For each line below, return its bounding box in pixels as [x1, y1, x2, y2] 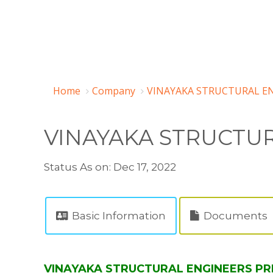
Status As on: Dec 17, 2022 [44, 161, 176, 173]
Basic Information [69, 210, 166, 222]
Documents [201, 210, 268, 222]
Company [92, 84, 135, 97]
